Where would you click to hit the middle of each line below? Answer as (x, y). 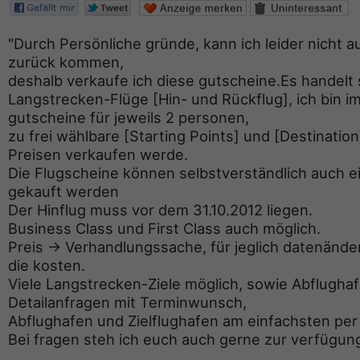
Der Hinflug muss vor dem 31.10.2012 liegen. (160, 210)
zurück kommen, (66, 62)
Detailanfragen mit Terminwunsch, (127, 303)
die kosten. (47, 266)
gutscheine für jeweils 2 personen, (129, 118)
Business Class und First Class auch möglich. (164, 229)
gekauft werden (63, 192)
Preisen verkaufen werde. (98, 155)
